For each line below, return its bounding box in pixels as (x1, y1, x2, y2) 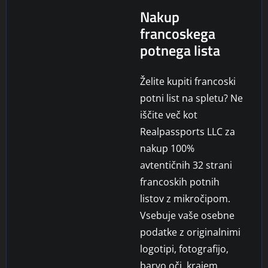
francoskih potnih (140, 175, 220, 188)
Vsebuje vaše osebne (140, 208, 234, 222)
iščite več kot (140, 108, 197, 121)
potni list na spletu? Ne (140, 91, 243, 105)
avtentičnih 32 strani (140, 158, 232, 172)
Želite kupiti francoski (140, 74, 236, 88)
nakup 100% (140, 141, 194, 155)
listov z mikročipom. (140, 191, 230, 205)
